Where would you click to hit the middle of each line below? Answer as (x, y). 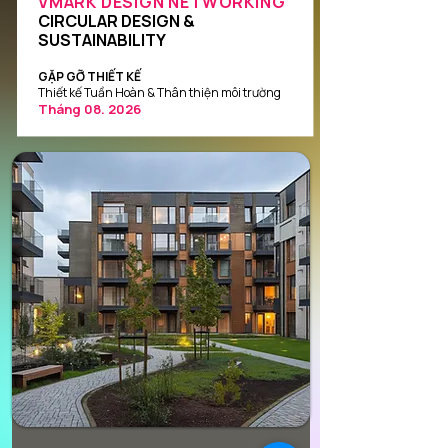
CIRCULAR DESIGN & (116, 21)
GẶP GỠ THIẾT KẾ (89, 76)
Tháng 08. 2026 (89, 109)
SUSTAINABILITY (102, 40)
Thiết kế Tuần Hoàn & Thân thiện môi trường (159, 92)
